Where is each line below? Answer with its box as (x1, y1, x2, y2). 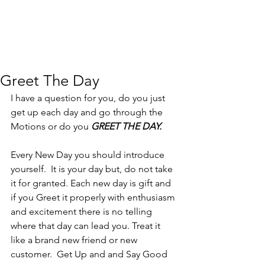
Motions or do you (11, 121, 91, 132)
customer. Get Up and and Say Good (11, 248, 170, 260)
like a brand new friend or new (11, 234, 140, 245)
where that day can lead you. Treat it (11, 220, 163, 231)
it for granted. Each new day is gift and (11, 177, 173, 189)
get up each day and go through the (11, 106, 165, 118)
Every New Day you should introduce (11, 149, 167, 160)
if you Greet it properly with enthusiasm (11, 192, 177, 203)
